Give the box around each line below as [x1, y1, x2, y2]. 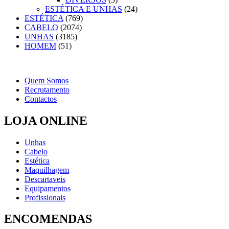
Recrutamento [25, 85, 70, 94]
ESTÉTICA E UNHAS [45, 4, 122, 13]
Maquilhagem [25, 165, 69, 174]
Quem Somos [25, 76, 68, 85]
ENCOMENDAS [4, 212, 92, 226]
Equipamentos [25, 184, 71, 193]
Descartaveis [25, 174, 65, 184]
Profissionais [25, 193, 65, 202]
